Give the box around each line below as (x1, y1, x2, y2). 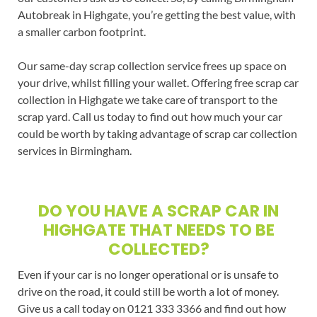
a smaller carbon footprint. (17, 24, 146, 38)
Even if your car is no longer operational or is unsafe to (17, 267, 279, 281)
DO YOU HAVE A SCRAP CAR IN (38, 199, 279, 222)
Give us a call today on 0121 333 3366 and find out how (17, 301, 286, 315)
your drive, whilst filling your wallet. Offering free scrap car (17, 75, 299, 89)
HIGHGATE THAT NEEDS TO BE (42, 218, 275, 241)
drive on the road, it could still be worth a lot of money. (17, 284, 279, 298)
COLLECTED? (108, 237, 209, 260)
